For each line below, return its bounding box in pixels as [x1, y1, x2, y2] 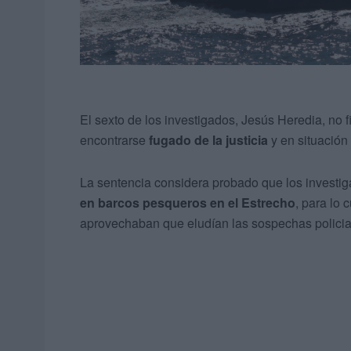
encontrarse [80, 131, 149, 150]
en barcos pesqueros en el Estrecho [80, 194, 295, 212]
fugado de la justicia [149, 131, 268, 150]
